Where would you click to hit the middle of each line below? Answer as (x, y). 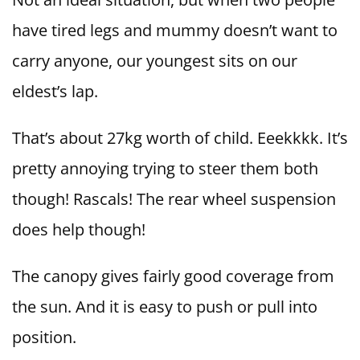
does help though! (79, 230)
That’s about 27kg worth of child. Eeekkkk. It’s (180, 138)
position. (44, 337)
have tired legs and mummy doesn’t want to (175, 31)
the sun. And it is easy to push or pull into (165, 307)
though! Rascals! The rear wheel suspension (174, 199)
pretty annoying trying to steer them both (165, 169)
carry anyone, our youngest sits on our (155, 61)
